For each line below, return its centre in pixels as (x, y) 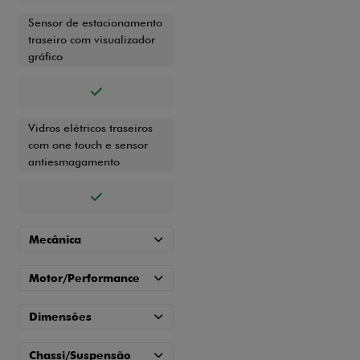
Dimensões (60, 317)
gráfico (45, 57)
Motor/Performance (84, 278)
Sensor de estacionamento (95, 23)
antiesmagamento (74, 162)
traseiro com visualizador (92, 40)
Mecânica (55, 240)
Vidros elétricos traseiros (90, 128)
